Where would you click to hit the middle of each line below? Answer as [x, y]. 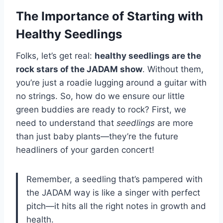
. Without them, [173, 69]
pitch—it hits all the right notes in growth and [116, 206]
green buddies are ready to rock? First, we [101, 110]
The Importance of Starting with [110, 16]
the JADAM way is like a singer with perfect [113, 193]
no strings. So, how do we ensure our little [100, 96]
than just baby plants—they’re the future [97, 137]
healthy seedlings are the [148, 56]
